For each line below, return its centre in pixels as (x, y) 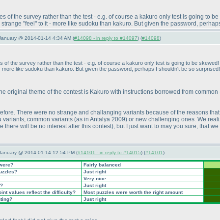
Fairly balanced (101, 165)
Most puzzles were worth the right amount (132, 192)
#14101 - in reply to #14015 (109, 152)
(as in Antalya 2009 (100, 119)
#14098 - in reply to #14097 (106, 38)
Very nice (94, 179)
